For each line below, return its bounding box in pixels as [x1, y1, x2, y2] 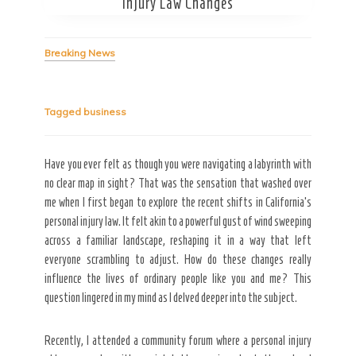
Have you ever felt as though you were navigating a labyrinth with [44, 157, 311, 171]
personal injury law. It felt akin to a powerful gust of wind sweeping [44, 214, 311, 228]
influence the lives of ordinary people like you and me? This [44, 271, 311, 285]
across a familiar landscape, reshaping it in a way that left [44, 233, 311, 247]
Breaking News [44, 46, 115, 59]
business [83, 105, 126, 118]
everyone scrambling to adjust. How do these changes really [44, 252, 311, 266]
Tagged [44, 105, 83, 118]
